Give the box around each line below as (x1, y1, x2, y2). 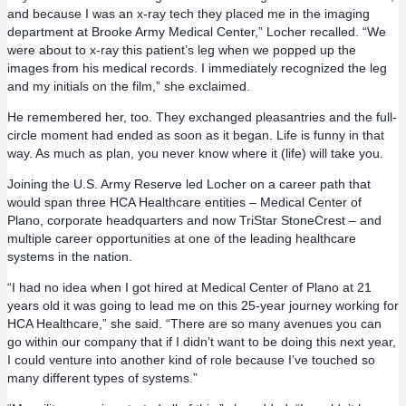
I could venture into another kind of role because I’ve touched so (7, 353, 375, 368)
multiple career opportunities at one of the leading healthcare (7, 231, 356, 246)
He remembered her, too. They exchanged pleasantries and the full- (7, 110, 397, 125)
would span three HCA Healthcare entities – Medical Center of (7, 195, 362, 210)
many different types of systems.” (7, 371, 198, 386)
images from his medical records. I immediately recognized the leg (7, 61, 387, 76)
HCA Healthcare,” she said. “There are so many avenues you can (7, 316, 382, 332)
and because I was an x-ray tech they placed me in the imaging (7, 6, 370, 22)
